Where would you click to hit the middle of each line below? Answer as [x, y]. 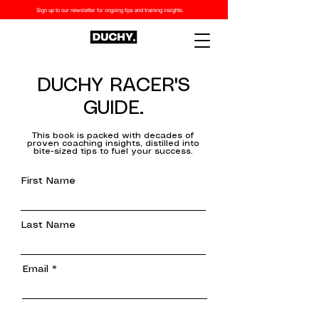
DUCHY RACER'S [113, 85]
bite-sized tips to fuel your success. [113, 151]
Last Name [48, 225]
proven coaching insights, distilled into [113, 143]
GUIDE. [113, 108]
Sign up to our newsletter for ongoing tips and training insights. [110, 10]
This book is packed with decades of [113, 136]
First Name [48, 181]
